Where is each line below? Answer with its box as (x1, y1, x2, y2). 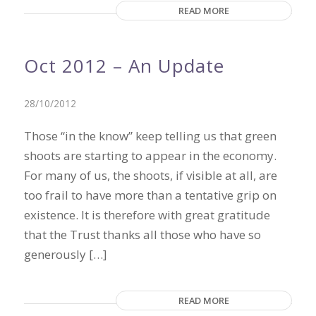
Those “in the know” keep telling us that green (23, 128, 276, 144)
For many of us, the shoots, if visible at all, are (23, 167, 277, 183)
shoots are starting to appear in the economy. (23, 147, 276, 164)
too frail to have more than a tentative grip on (23, 187, 276, 203)
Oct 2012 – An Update (23, 53, 224, 78)
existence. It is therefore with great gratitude (23, 207, 270, 223)
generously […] (23, 246, 107, 262)
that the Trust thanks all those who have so (23, 226, 261, 243)
